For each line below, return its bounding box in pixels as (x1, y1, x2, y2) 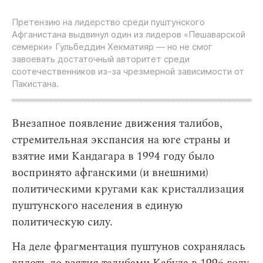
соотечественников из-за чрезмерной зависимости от (12, 66, 244, 77)
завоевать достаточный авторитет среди (12, 53, 190, 65)
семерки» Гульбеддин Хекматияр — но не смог (12, 41, 213, 53)
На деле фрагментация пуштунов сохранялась (12, 238, 245, 256)
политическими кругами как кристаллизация (12, 181, 244, 198)
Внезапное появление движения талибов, (12, 115, 222, 133)
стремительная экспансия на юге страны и (12, 131, 230, 149)
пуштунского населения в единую (12, 197, 183, 215)
